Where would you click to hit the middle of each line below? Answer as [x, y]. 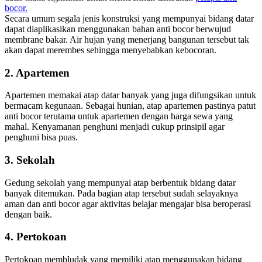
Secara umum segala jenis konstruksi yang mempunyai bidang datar [129, 18]
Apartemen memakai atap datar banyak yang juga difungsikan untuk [130, 95]
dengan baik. [28, 214]
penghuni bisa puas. [41, 137]
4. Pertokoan [36, 237]
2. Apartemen [37, 73]
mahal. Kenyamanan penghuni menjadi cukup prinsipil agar [115, 127]
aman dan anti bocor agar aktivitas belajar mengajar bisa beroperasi [128, 204]
